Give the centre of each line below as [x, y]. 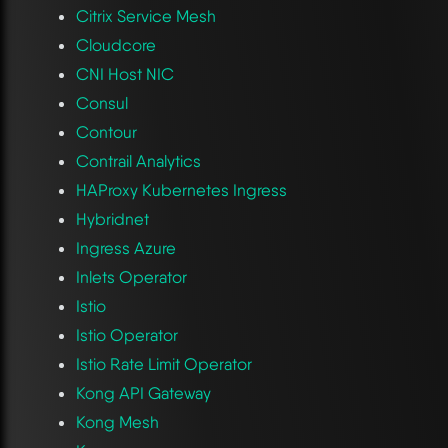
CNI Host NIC [124, 73]
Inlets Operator [131, 276]
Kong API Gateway [143, 392]
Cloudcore [115, 44]
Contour [106, 131]
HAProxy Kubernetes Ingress [181, 189]
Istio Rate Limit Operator [163, 363]
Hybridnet [112, 218]
